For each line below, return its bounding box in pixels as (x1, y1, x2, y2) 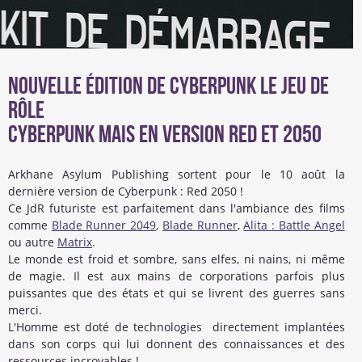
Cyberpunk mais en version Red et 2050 (8, 120, 322, 149)
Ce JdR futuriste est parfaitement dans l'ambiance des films (8, 200, 345, 216)
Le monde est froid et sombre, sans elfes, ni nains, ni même (8, 251, 345, 267)
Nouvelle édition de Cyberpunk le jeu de (8, 72, 329, 101)
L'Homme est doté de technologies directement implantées (8, 319, 345, 335)
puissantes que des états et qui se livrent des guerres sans (8, 285, 345, 301)
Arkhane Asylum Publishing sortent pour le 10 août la (8, 166, 345, 182)
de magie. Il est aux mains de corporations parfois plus (8, 268, 345, 284)
